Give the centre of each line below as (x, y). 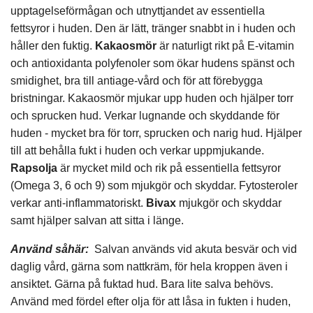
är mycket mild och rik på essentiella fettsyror (169, 168)
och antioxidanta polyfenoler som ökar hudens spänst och (153, 63)
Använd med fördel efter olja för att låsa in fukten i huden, (151, 301)
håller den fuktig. (53, 45)
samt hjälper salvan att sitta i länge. (97, 220)
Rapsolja (34, 168)
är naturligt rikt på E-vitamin (225, 45)
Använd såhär (48, 249)
